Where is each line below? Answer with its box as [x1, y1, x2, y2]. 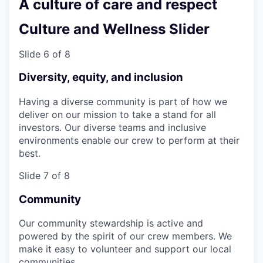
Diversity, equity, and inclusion [19, 70, 183, 85]
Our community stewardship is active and [19, 217, 203, 230]
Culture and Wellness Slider [19, 20, 210, 38]
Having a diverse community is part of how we [19, 96, 227, 107]
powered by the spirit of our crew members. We [19, 230, 232, 242]
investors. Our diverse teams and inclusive [19, 122, 206, 133]
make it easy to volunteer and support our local [19, 243, 231, 255]
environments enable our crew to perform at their [19, 134, 240, 146]
